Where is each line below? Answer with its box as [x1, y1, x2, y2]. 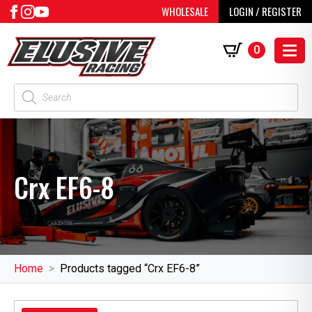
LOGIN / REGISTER [229, 3, 302, 19]
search [13, 97, 46, 111]
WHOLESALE [162, 3, 208, 19]
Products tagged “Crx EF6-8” [60, 262, 200, 276]
